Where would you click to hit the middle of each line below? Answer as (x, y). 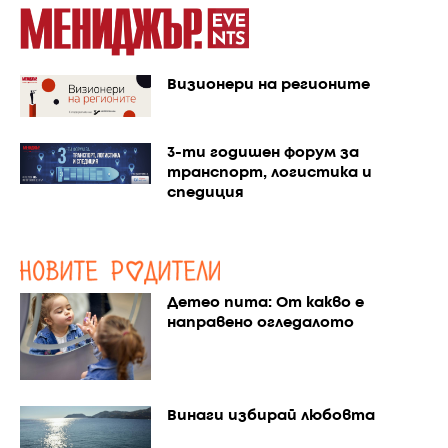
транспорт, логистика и (269, 172)
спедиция (205, 192)
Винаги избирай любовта (270, 415)
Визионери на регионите (268, 84)
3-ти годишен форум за (262, 152)
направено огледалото (260, 322)
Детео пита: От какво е (265, 302)
